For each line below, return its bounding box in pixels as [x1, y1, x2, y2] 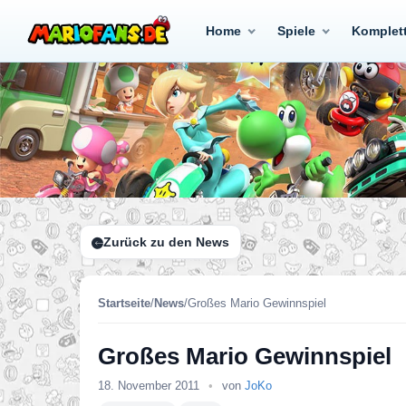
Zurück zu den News [103, 235, 229, 249]
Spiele [277, 24, 315, 38]
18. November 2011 [98, 379, 203, 392]
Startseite [98, 296, 150, 310]
